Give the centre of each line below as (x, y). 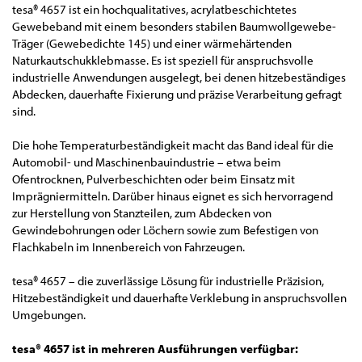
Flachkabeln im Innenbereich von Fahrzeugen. (128, 246)
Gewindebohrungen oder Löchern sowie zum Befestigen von (165, 229)
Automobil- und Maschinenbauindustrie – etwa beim (147, 162)
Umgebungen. (49, 314)
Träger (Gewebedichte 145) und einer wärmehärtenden (152, 43)
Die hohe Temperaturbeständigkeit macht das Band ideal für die (173, 145)
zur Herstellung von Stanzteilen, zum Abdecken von (142, 213)
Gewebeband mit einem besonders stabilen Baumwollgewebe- (174, 26)
